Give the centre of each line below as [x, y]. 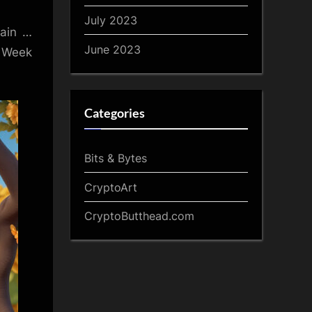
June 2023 [112, 49]
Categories [115, 113]
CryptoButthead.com [139, 216]
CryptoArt [111, 187]
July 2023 [111, 20]
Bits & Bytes [116, 158]
